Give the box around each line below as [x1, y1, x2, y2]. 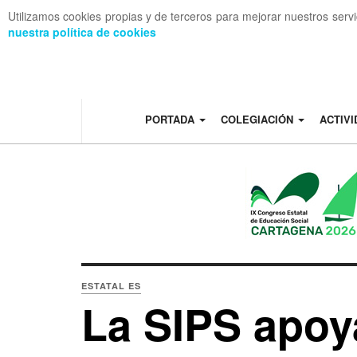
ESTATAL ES [81, 280, 141, 292]
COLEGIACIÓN [220, 112, 296, 127]
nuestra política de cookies [8, 24, 156, 40]
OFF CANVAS [55, 37, 117, 53]
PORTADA [144, 112, 198, 127]
